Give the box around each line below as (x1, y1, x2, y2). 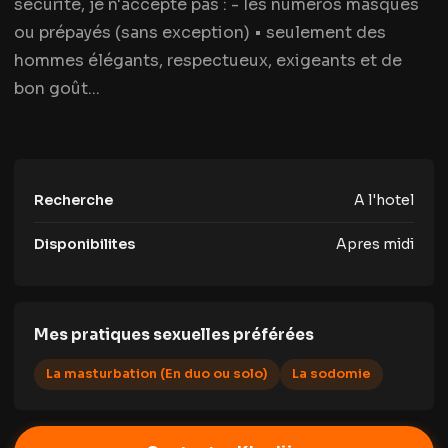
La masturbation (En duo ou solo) (46, 366, 268, 382)
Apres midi (336, 235, 414, 253)
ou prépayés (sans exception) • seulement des (14, 22, 386, 43)
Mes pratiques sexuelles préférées (34, 325, 314, 344)
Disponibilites (34, 235, 135, 253)
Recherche (34, 191, 113, 209)
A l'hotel (354, 191, 414, 209)
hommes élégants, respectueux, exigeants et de (14, 50, 402, 71)
